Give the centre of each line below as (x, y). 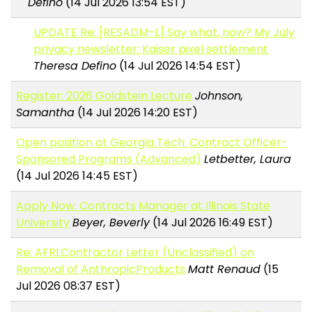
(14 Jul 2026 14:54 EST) (179, 66)
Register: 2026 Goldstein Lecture (104, 96)
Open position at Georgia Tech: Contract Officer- (152, 143)
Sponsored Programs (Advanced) (109, 159)
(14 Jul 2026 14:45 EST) (77, 176)
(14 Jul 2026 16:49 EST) (212, 223)
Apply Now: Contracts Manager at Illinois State (143, 206)
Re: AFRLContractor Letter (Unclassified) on (135, 253)
